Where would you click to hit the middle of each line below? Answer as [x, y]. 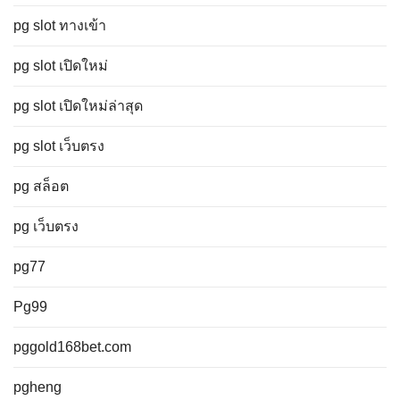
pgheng [37, 387]
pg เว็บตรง [46, 226]
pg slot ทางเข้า [60, 25]
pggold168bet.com [72, 347]
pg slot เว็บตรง [59, 146]
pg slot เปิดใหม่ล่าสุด [78, 106]
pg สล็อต [41, 186]
